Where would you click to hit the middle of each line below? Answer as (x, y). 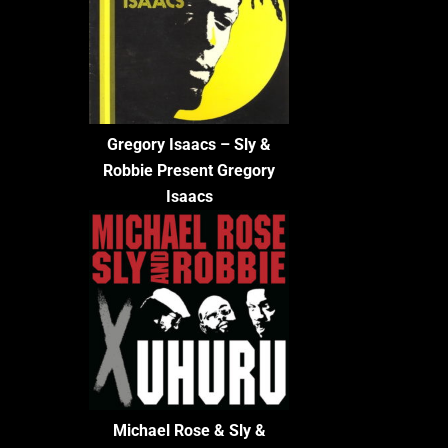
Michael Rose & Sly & (189, 430)
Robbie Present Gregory (189, 170)
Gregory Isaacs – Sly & (189, 144)
